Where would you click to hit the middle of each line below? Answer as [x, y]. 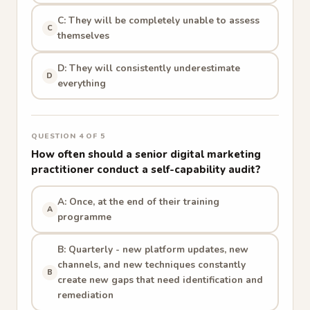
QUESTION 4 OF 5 [68, 136]
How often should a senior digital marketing [146, 154]
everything [81, 83]
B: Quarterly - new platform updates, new [153, 249]
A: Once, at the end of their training [138, 201]
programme [84, 217]
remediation [85, 295]
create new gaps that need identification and [160, 280]
